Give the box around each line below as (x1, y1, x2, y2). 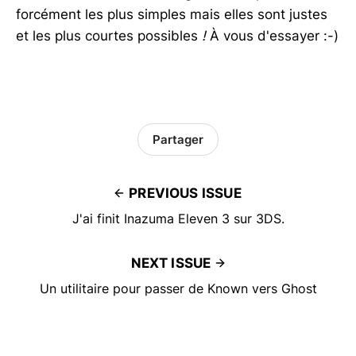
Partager (153, 131, 203, 147)
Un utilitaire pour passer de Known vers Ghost (39, 281, 317, 297)
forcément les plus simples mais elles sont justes (16, 6, 327, 23)
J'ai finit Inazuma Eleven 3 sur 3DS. (72, 211, 284, 227)
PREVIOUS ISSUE (129, 185, 242, 202)
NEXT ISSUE (130, 255, 211, 272)
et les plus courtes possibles (16, 28, 202, 44)
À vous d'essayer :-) (206, 28, 339, 44)
